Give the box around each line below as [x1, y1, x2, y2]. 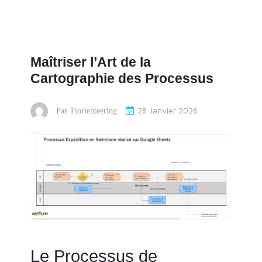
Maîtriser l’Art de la [30, 54, 151, 70]
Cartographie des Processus [30, 71, 213, 87]
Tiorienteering [70, 106, 117, 115]
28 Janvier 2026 [137, 105, 198, 116]
